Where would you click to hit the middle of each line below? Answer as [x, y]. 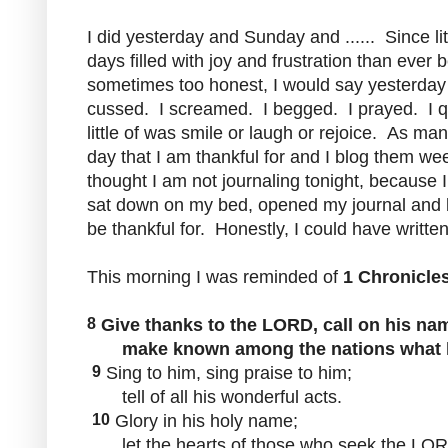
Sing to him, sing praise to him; [226, 372]
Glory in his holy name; [204, 420]
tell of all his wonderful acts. [214, 396]
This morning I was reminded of [215, 276]
